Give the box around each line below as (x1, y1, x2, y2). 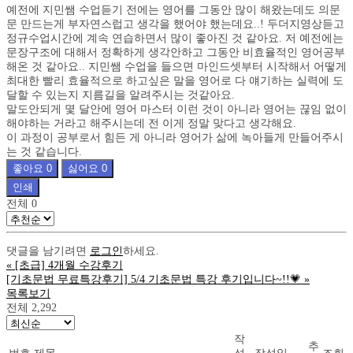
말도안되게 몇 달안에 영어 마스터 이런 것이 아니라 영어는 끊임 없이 (6, 102, 347, 115)
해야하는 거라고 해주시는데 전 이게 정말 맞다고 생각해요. (6, 117, 296, 129)
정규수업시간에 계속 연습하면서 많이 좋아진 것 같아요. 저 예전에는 (6, 32, 344, 44)
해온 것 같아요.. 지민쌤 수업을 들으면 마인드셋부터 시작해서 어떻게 (6, 60, 347, 72)
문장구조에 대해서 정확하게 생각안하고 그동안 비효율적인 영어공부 (6, 46, 345, 58)
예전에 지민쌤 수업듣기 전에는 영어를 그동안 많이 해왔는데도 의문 (6, 3, 340, 16)
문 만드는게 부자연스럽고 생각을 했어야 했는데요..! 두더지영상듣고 (6, 17, 344, 30)
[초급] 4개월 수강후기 (15, 258, 123, 271)
